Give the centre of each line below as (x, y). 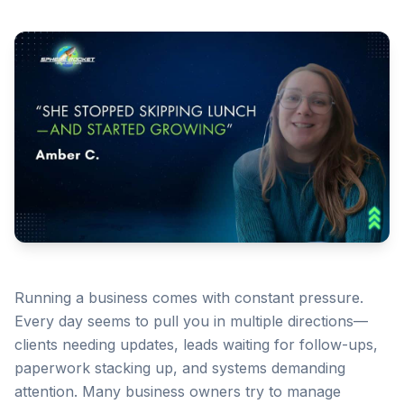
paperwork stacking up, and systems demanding (180, 368)
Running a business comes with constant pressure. (189, 298)
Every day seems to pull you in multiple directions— (191, 321)
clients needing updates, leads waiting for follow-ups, (196, 344)
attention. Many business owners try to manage (178, 391)
